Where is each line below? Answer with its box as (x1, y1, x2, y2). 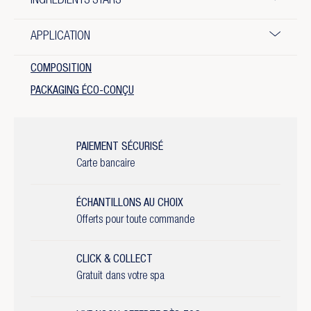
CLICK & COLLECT (76, 255, 153, 266)
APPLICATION (31, 31, 90, 43)
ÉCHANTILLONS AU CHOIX (76, 199, 183, 210)
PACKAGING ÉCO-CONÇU (31, 86, 134, 97)
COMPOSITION (31, 64, 92, 75)
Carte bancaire (76, 159, 135, 170)
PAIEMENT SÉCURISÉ (76, 142, 163, 153)
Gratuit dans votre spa (76, 271, 165, 283)
